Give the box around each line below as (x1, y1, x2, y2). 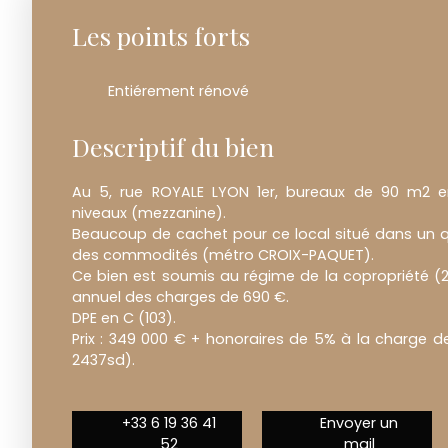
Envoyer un (320, 413, 398, 434)
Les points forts (72, 19, 250, 53)
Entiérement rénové (108, 81, 249, 102)
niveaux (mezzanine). (72, 203, 226, 224)
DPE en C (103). (72, 308, 176, 329)
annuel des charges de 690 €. (72, 287, 289, 308)
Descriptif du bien (72, 130, 274, 164)
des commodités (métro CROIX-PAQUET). (72, 245, 374, 266)
